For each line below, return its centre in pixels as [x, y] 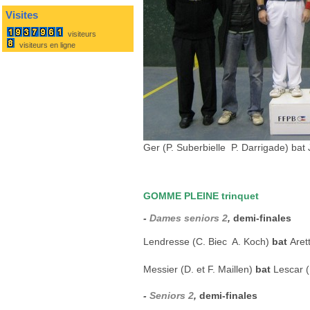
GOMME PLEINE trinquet [201, 196]
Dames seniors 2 [189, 218]
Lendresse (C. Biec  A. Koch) [208, 241]
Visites [22, 15]
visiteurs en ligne [45, 45]
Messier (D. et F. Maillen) [199, 269]
